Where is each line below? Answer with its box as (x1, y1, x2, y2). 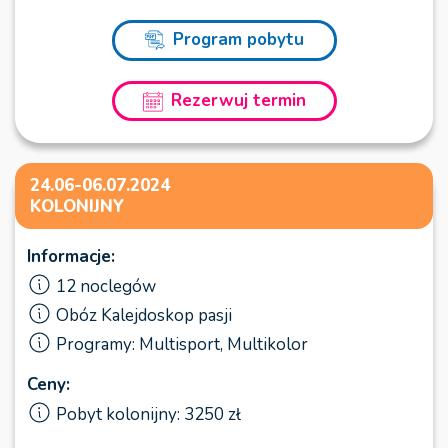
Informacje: (27, 245, 115, 269)
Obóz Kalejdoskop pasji (56, 304, 232, 328)
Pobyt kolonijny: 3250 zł (56, 403, 241, 427)
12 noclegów (56, 275, 156, 299)
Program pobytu (172, 28, 304, 51)
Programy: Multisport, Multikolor (56, 333, 308, 357)
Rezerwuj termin (170, 89, 306, 113)
